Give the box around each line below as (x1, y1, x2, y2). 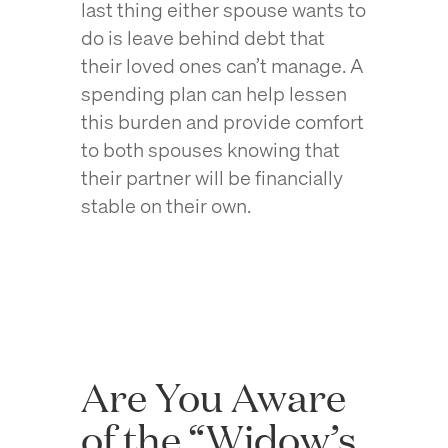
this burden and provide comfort (80, 108, 364, 135)
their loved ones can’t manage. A (80, 52, 364, 79)
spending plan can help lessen (80, 80, 347, 107)
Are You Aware (80, 370, 346, 423)
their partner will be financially (80, 164, 343, 191)
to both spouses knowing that (80, 136, 340, 163)
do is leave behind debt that (80, 24, 325, 51)
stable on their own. (80, 192, 259, 219)
